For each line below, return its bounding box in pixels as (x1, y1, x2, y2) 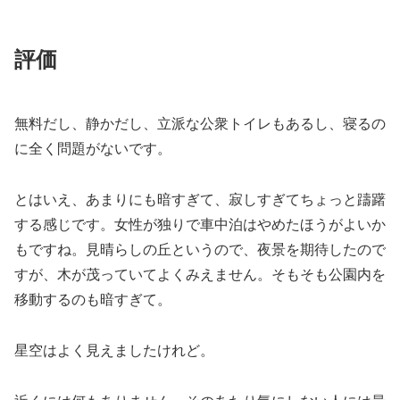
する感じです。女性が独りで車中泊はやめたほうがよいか (14, 217, 386, 233)
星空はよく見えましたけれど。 (14, 342, 214, 358)
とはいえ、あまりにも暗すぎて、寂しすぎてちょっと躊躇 (14, 192, 386, 208)
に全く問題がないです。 (14, 141, 171, 157)
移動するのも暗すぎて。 (14, 292, 171, 308)
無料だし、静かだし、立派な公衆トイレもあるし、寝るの (14, 116, 386, 132)
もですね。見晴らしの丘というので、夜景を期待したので (14, 242, 386, 258)
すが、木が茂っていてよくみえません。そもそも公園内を (14, 267, 386, 283)
